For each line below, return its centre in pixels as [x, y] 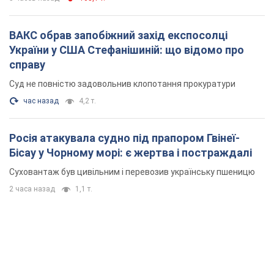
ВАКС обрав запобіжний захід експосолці [42, 35]
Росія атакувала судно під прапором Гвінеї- [124, 138]
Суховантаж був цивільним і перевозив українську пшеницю [132, 172]
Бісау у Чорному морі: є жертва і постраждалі [131, 152]
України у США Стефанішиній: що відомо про [48, 50]
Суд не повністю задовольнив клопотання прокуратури [122, 83]
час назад [41, 101]
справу [27, 64]
